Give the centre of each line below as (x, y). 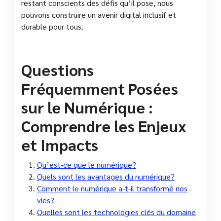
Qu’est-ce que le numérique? (87, 164)
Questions (57, 69)
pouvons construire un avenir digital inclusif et (99, 14)
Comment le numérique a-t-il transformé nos (112, 188)
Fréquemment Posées (100, 88)
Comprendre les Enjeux (104, 125)
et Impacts (60, 144)
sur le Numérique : (87, 107)
